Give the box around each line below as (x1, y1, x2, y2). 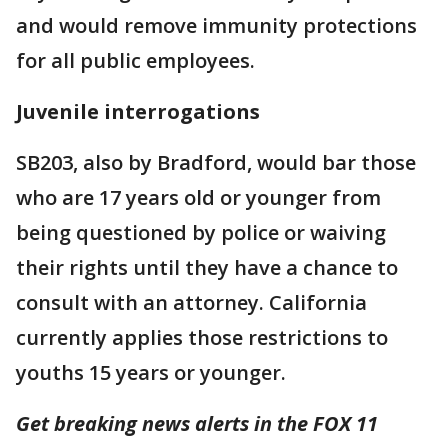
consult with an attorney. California (16, 289, 367, 317)
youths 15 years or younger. (16, 359, 286, 387)
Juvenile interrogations (16, 98, 260, 126)
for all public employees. (16, 47, 255, 75)
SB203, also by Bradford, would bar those (16, 149, 416, 177)
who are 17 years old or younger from (16, 184, 381, 212)
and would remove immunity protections (16, 12, 417, 40)
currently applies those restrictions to (16, 324, 388, 352)
